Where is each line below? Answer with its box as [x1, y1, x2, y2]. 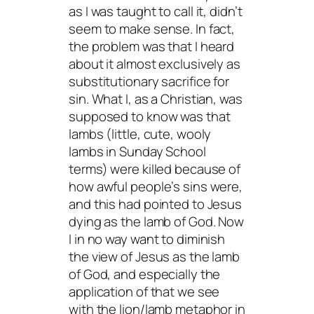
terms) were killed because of [69, 159, 241, 178]
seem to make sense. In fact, [69, 19, 235, 38]
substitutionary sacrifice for [69, 71, 230, 90]
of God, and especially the [69, 264, 221, 283]
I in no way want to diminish [69, 229, 226, 248]
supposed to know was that [69, 107, 231, 125]
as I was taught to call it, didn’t [69, 1, 243, 20]
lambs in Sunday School [69, 142, 206, 161]
